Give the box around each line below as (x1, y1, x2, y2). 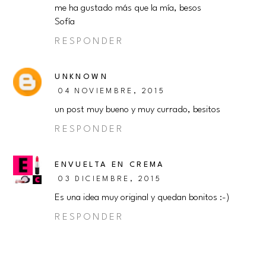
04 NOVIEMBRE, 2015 (58, 87, 166, 95)
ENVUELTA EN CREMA (55, 160, 164, 169)
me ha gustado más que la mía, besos (55, 3, 202, 13)
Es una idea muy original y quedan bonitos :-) (55, 192, 230, 202)
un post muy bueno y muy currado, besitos (55, 104, 221, 115)
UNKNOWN (55, 72, 108, 81)
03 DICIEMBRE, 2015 (58, 175, 162, 183)
